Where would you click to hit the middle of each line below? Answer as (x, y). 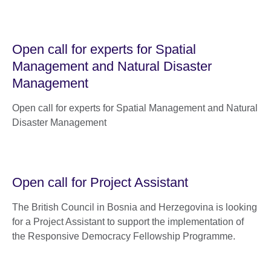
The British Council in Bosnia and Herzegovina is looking (135, 207)
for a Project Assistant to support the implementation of (128, 221)
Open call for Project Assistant (100, 182)
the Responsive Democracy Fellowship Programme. (124, 236)
